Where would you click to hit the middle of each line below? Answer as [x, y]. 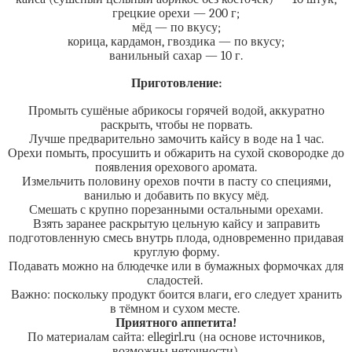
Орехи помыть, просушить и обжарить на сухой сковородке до [176, 153]
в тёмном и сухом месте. [176, 309]
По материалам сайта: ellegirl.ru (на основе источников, [176, 337]
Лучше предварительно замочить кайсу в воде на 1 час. [176, 139]
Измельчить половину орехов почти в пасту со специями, [176, 181]
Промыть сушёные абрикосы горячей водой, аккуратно [176, 111]
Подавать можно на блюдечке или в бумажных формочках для [176, 266]
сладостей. [176, 280]
